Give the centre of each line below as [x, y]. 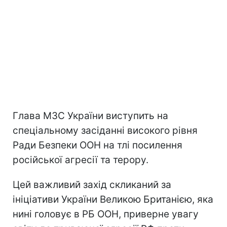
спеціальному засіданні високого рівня [105, 130]
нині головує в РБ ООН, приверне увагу [106, 214]
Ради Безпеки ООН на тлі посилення [98, 145]
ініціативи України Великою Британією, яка [113, 199]
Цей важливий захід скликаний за [92, 184]
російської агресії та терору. [81, 160]
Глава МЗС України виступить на [90, 116]
